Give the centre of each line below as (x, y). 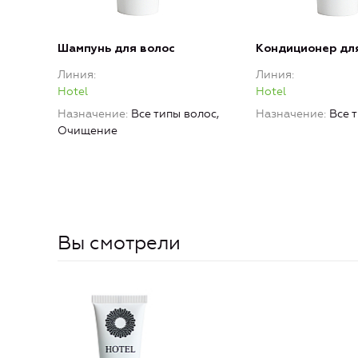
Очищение (88, 131)
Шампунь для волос (116, 49)
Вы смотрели (119, 243)
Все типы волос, (175, 114)
